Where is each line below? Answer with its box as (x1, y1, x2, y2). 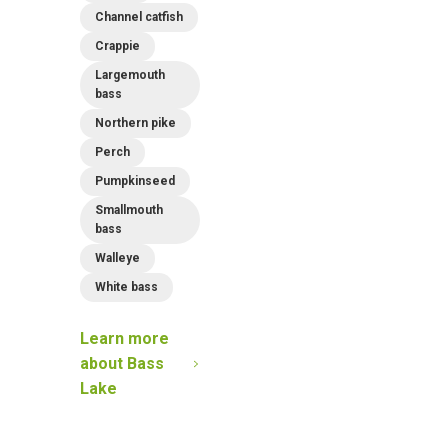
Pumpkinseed (95, 174, 175, 189)
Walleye (95, 251, 140, 266)
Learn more (80, 329, 169, 349)
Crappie (95, 39, 140, 54)
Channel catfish (95, 10, 183, 25)
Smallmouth (95, 203, 163, 218)
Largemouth (95, 68, 165, 83)
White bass (95, 280, 158, 295)
